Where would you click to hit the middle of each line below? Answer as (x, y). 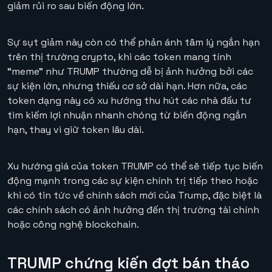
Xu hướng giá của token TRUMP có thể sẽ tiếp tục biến (135, 166)
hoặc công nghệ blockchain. (73, 225)
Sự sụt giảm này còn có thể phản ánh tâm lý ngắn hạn (134, 42)
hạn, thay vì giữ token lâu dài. (76, 130)
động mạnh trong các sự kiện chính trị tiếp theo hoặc (133, 181)
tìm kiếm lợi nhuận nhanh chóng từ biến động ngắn (127, 115)
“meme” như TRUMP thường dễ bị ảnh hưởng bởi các (130, 72)
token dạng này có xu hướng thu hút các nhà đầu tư (129, 101)
